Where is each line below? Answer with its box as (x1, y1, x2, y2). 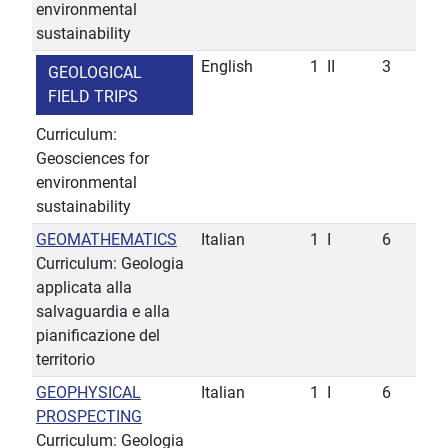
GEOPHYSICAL (36, 383, 141, 403)
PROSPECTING (36, 407, 142, 427)
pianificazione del (36, 326, 160, 346)
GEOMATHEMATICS (36, 230, 177, 250)
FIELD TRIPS (48, 87, 138, 107)
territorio (36, 350, 95, 370)
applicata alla (36, 278, 132, 298)
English (201, 57, 253, 77)
